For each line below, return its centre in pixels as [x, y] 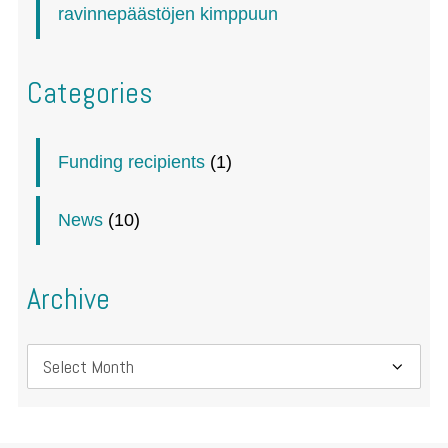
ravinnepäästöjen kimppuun [168, 14]
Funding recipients [131, 162]
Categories [90, 93]
